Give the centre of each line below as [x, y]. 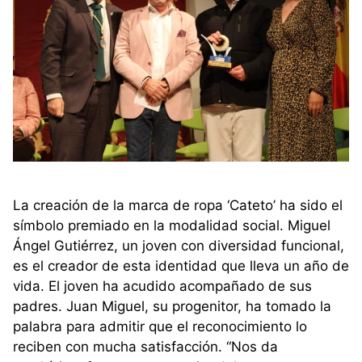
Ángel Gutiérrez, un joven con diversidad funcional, [179, 246]
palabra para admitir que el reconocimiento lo [160, 327]
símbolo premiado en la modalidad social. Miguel [172, 226]
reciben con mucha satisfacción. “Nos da [145, 347]
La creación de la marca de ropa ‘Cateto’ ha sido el [178, 206]
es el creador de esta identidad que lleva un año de [181, 266]
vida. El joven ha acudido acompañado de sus [162, 286]
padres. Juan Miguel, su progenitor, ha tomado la [172, 307]
